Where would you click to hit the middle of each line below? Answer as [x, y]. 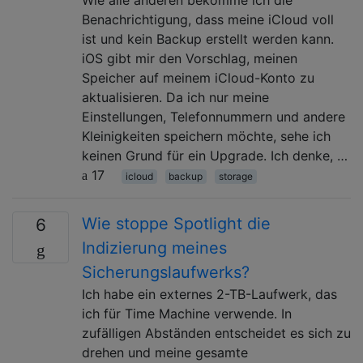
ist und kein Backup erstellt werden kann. [208, 38]
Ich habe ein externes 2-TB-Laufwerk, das [209, 294]
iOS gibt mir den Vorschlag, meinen [190, 58]
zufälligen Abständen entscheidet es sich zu [216, 333]
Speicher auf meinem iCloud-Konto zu [198, 77]
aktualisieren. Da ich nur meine [175, 97]
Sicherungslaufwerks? [166, 272]
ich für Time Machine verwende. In [187, 313]
